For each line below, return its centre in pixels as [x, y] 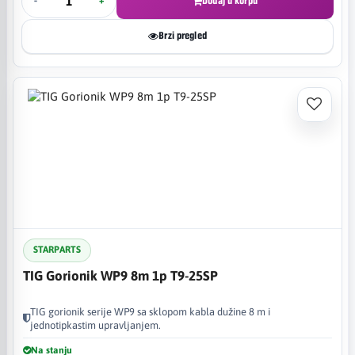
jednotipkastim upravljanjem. [95, 325]
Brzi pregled [183, 36]
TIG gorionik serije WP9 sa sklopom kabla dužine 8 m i [150, 311]
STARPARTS [57, 250]
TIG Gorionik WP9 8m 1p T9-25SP [120, 275]
